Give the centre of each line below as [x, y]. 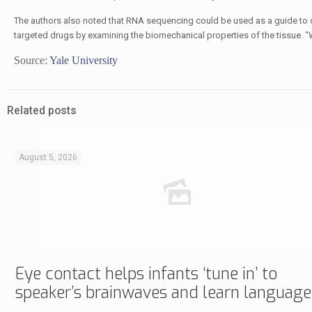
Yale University [83, 60]
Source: [31, 60]
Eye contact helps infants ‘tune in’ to [146, 274]
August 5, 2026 [48, 157]
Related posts [42, 111]
